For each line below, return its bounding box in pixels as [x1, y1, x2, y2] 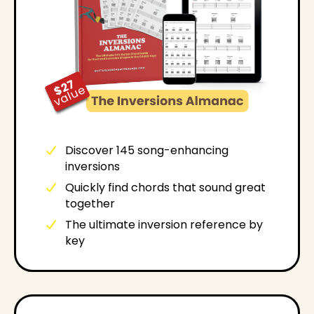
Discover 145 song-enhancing [65, 142, 228, 159]
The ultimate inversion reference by [65, 217, 263, 233]
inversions [65, 158, 120, 175]
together [65, 196, 115, 212]
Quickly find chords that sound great [65, 179, 266, 196]
